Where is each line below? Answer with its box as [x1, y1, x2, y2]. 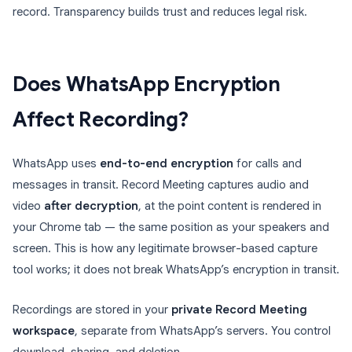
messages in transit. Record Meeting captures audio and [13, 178, 309, 192]
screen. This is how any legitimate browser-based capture [13, 241, 317, 256]
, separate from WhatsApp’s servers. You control [75, 324, 331, 339]
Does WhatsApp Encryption [13, 71, 280, 97]
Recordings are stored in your [13, 302, 171, 317]
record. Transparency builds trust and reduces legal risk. [13, 5, 307, 20]
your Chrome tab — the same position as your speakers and [13, 220, 329, 235]
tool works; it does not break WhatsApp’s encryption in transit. [13, 262, 339, 277]
